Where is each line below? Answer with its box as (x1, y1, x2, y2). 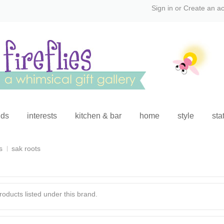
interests (26, 111, 57, 120)
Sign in (151, 4, 173, 12)
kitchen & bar (74, 111, 121, 120)
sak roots (11, 144, 40, 152)
